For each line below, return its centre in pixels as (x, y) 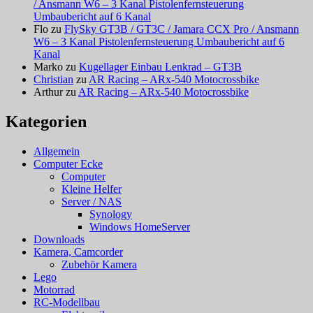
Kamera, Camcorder (78, 252)
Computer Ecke (68, 163)
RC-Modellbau (67, 302)
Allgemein (57, 151)
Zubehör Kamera (99, 264)
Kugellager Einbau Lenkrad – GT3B (160, 67)
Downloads (59, 239)
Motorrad (54, 289)
